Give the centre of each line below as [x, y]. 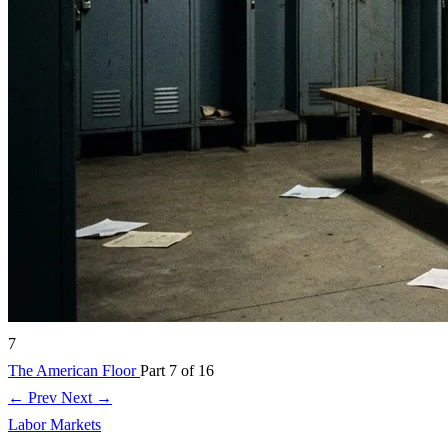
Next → [86, 397]
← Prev [34, 397]
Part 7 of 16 [177, 370]
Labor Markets [54, 424]
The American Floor [74, 370]
